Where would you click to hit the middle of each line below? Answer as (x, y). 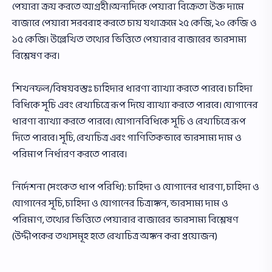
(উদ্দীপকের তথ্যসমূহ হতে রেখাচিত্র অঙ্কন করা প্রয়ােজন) (115, 237)
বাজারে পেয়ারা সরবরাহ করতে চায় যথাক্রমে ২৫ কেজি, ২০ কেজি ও (134, 24)
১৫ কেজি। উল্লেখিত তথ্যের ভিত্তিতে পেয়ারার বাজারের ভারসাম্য (129, 40)
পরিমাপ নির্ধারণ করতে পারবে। (70, 155)
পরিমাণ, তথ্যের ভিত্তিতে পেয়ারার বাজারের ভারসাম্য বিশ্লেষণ (125, 220)
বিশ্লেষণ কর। (36, 56)
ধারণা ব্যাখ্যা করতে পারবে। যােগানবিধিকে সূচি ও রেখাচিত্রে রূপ (129, 122)
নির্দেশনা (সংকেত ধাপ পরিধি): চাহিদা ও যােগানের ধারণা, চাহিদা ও (136, 188)
